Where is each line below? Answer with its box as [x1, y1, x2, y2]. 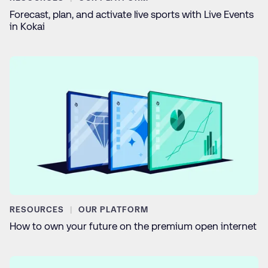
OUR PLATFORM [78, 205, 148, 215]
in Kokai [10, 20, 45, 32]
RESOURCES [10, 205, 66, 215]
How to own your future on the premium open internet [10, 220, 257, 233]
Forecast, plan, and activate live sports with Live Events [10, 8, 254, 20]
